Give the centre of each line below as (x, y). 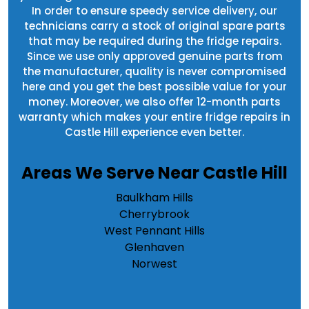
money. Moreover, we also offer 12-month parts (154, 102)
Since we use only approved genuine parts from (154, 57)
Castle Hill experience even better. (154, 132)
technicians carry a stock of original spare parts (154, 26)
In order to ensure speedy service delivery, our (154, 11)
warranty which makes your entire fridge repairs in (154, 117)
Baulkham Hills (154, 198)
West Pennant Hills (154, 231)
